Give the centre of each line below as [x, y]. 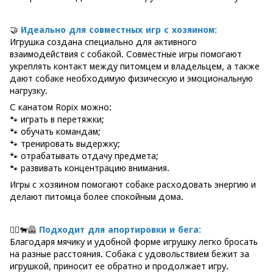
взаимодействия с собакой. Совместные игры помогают [126, 54]
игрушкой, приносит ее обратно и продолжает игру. [119, 266]
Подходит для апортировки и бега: [120, 229]
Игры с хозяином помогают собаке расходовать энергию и [133, 184]
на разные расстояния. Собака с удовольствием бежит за [129, 254]
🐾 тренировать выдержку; [65, 144]
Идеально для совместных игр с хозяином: [119, 30]
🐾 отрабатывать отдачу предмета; [84, 156]
